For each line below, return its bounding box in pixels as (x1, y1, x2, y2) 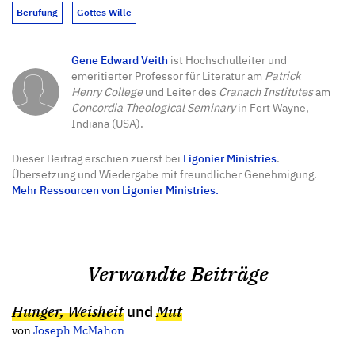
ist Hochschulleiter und (168, 52, 287, 68)
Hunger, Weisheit (12, 301, 124, 322)
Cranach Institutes (219, 84, 313, 100)
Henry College (71, 84, 143, 100)
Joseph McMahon (33, 323, 124, 338)
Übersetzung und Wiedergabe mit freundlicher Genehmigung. (12, 166, 317, 182)
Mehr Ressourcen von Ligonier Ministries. (12, 182, 219, 198)
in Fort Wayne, (235, 100, 309, 116)
